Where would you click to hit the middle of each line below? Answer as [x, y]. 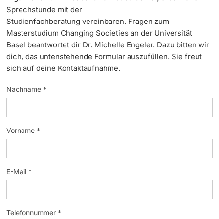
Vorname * [23, 130]
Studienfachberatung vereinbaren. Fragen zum [88, 21]
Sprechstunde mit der [44, 9]
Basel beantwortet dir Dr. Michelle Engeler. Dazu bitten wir [108, 44]
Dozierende [109, 16]
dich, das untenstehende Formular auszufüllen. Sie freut [104, 56]
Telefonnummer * [34, 212]
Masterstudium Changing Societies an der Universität [99, 33]
